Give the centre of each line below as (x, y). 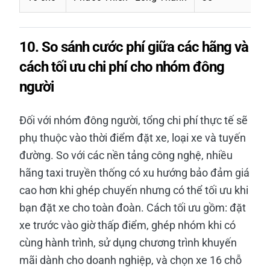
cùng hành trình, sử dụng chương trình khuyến (128, 242)
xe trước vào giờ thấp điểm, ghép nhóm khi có (127, 225)
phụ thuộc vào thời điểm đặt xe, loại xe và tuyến (133, 137)
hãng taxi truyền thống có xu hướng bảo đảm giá (134, 172)
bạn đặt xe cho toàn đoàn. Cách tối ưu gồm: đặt (133, 207)
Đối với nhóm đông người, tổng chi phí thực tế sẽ (133, 120)
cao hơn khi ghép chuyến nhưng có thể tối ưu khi (134, 190)
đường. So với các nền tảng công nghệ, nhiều (126, 155)
